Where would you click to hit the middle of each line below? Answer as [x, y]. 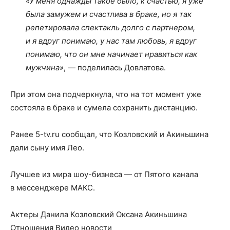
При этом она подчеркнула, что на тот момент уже [106, 94]
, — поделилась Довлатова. [115, 68]
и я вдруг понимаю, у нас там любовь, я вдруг [111, 41]
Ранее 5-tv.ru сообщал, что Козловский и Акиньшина [109, 134]
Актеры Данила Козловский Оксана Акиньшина [99, 214]
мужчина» [45, 68]
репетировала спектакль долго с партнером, [110, 27]
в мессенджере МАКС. [53, 188]
